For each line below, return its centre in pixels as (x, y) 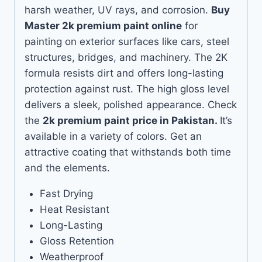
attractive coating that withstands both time (128, 152)
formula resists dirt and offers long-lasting (124, 73)
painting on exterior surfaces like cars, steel (127, 42)
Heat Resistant (74, 210)
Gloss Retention (77, 241)
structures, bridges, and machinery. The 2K (126, 58)
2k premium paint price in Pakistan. (131, 121)
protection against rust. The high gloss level (127, 89)
